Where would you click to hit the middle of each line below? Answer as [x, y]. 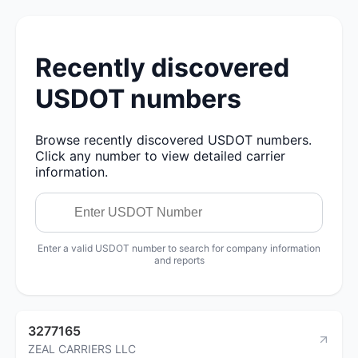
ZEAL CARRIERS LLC [82, 348]
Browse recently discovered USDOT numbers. [173, 139]
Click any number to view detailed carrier [160, 155]
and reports [179, 260]
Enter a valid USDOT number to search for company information [179, 248]
